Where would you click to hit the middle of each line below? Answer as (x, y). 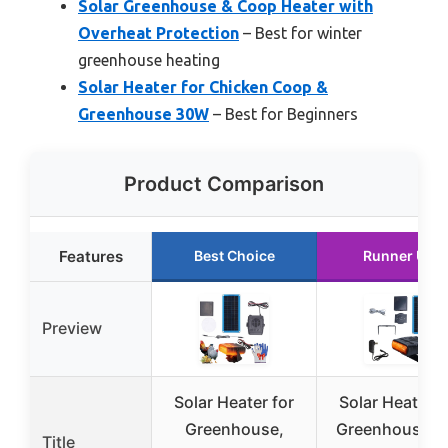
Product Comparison (224, 183)
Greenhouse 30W (143, 113)
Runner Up (399, 255)
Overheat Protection (158, 32)
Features (90, 256)
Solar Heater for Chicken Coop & (203, 86)
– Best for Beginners (283, 113)
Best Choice (234, 255)
